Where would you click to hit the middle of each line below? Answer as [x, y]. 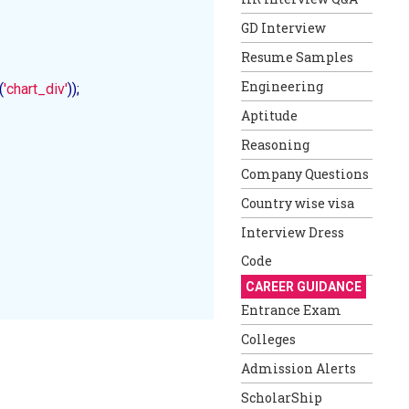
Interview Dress [293, 232]
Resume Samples [297, 57]
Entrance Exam [291, 310]
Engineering [282, 86]
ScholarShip [282, 398]
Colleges [268, 339]
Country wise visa [298, 203]
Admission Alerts [299, 368]
